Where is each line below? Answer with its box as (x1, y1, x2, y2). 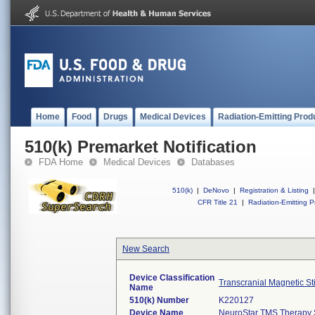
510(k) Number (129, 295, 189, 305)
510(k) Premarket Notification (25, 137, 257, 156)
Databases (191, 157, 235, 167)
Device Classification (129, 273, 214, 283)
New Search (122, 244, 169, 254)
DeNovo (203, 186, 229, 194)
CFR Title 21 (198, 198, 238, 206)
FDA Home (39, 157, 83, 167)
